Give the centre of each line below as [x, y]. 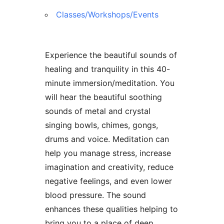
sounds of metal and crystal [97, 111]
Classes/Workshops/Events [107, 14]
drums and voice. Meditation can [107, 139]
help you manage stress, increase [108, 153]
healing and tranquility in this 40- [107, 69]
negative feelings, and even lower [108, 181]
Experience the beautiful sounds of [111, 55]
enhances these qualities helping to [111, 209]
